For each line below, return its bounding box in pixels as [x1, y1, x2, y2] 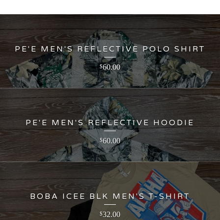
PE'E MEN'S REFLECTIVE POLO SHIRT [15, 44, 205, 55]
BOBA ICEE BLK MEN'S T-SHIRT [30, 192, 190, 202]
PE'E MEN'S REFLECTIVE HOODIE [26, 118, 194, 128]
